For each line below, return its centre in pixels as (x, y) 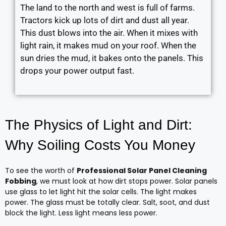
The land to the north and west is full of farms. (107, 7)
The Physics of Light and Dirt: (99, 125)
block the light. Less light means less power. (81, 213)
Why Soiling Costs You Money (100, 145)
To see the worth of (41, 171)
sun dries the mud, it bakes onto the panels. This (112, 58)
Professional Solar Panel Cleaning (142, 171)
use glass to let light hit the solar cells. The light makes (101, 192)
